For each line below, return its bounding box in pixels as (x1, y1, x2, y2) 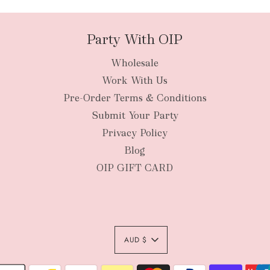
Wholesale (111, 57, 159, 70)
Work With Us (102, 74, 168, 87)
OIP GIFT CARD (96, 162, 174, 175)
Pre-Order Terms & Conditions (63, 92, 207, 105)
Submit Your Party (91, 109, 178, 122)
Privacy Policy (102, 127, 168, 140)
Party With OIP (87, 31, 183, 49)
